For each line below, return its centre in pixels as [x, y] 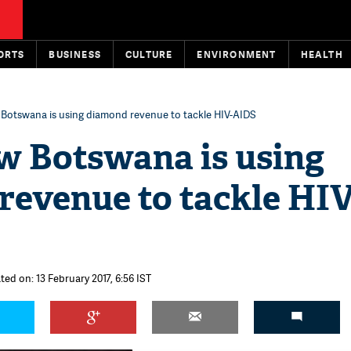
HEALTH [322, 54]
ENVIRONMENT [237, 54]
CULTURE [149, 54]
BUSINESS [75, 54]
